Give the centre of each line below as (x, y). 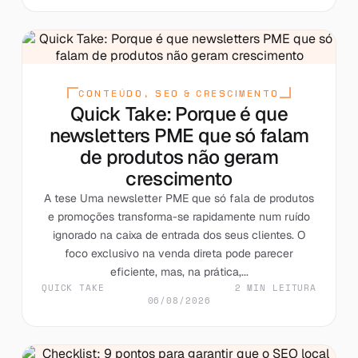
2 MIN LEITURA (276, 287)
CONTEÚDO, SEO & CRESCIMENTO (179, 93)
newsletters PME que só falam (179, 135)
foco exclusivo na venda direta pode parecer (179, 253)
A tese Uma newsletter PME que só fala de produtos (179, 198)
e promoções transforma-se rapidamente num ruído (179, 216)
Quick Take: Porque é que (179, 113)
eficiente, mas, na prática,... (179, 271)
